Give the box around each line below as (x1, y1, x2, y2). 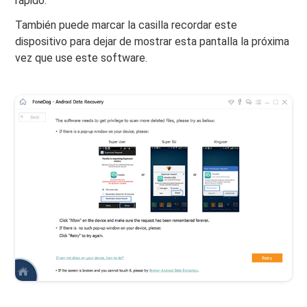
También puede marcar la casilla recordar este (15, 19, 238, 32)
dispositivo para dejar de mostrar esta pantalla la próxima (15, 35, 290, 49)
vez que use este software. (15, 51, 148, 65)
